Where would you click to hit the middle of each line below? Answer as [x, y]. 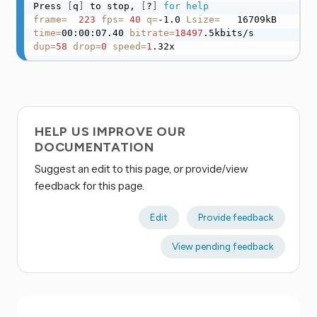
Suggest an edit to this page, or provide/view [142, 168]
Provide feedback [236, 217]
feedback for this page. [90, 185]
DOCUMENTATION [94, 147]
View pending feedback [223, 246]
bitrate [149, 33]
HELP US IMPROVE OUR [110, 131]
